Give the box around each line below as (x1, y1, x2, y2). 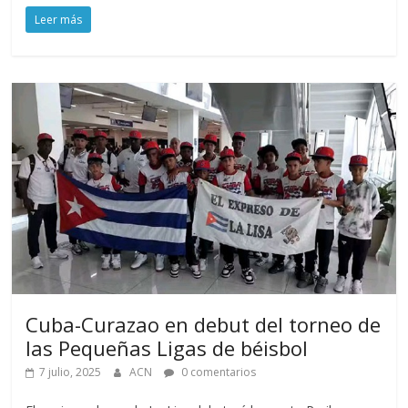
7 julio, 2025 (39, 364, 102, 381)
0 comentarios (178, 364, 257, 381)
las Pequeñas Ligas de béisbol (25, 334, 309, 362)
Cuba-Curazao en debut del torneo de (25, 311, 382, 339)
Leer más (35, 12, 83, 28)
